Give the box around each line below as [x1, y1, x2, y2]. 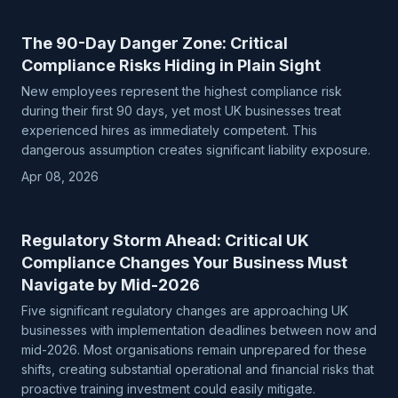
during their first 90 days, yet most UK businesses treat [21, 103, 341, 118]
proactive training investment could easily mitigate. [21, 381, 315, 396]
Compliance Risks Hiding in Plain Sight [21, 56, 321, 75]
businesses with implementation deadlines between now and [21, 322, 377, 338]
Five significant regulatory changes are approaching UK [21, 303, 348, 318]
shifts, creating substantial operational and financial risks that [21, 362, 374, 377]
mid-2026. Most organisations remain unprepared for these [21, 342, 367, 357]
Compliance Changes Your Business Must [21, 253, 347, 272]
